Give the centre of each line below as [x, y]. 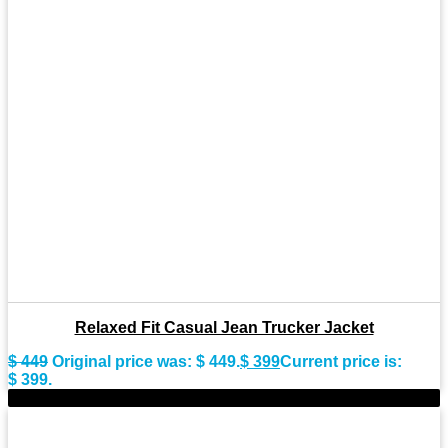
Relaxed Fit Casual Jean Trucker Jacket [224, 328]
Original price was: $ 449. [146, 362]
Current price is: [341, 362]
